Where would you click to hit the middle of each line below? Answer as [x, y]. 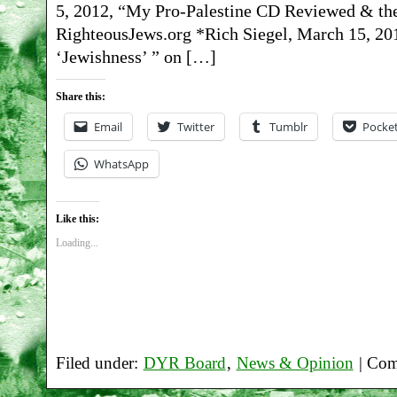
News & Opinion [295, 364]
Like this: [77, 219]
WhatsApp [121, 163]
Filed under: [99, 364]
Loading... [77, 243]
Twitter [195, 126]
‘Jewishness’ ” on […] [136, 56]
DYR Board [184, 364]
